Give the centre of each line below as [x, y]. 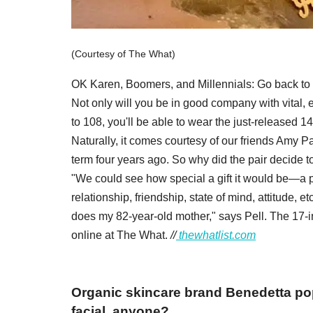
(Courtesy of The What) [123, 54]
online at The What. [121, 235]
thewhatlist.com [216, 235]
